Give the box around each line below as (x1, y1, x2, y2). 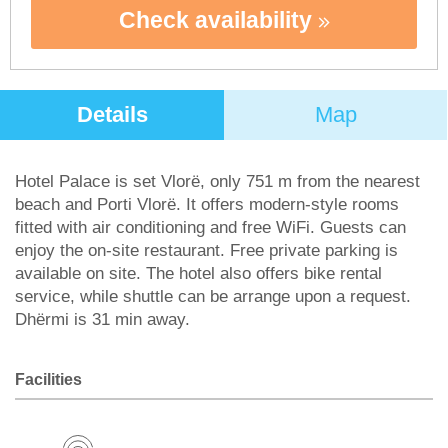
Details (76, 102, 148, 127)
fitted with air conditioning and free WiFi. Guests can (15, 218, 406, 237)
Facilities (15, 371, 82, 388)
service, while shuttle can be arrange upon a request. (15, 287, 411, 306)
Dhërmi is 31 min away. (15, 310, 190, 329)
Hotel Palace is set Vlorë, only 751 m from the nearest (15, 172, 420, 191)
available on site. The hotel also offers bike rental (15, 264, 382, 283)
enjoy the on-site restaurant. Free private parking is (15, 241, 398, 260)
